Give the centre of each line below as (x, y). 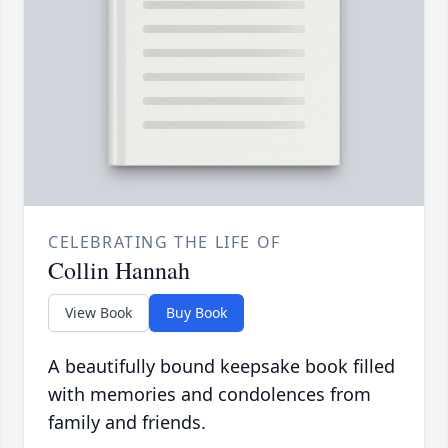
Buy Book (196, 313)
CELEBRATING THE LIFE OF (164, 242)
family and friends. (127, 422)
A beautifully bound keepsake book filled (221, 366)
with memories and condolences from (209, 394)
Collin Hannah (119, 270)
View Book (98, 313)
